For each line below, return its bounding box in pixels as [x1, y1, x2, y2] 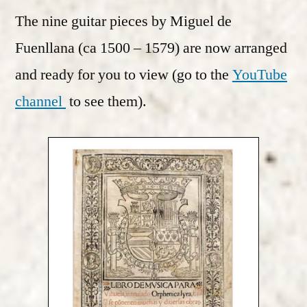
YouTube [232, 64, 287, 84]
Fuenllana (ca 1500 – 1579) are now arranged [15, 38, 287, 58]
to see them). [66, 91, 147, 111]
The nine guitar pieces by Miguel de [15, 11, 232, 31]
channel [15, 91, 66, 111]
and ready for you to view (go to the [15, 64, 232, 84]
